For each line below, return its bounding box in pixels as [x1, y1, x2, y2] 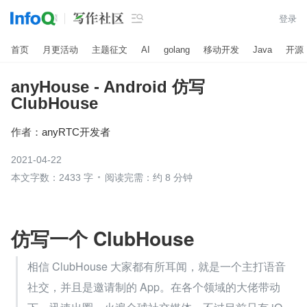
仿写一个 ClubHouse [11, 224, 195, 252]
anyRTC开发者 [42, 125, 110, 138]
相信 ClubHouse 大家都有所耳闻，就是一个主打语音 [27, 258, 286, 274]
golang [164, 44, 190, 55]
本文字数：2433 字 [11, 172, 93, 183]
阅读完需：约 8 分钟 [105, 172, 193, 183]
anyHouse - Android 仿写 [11, 77, 205, 96]
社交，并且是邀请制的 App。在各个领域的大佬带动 [27, 279, 280, 295]
